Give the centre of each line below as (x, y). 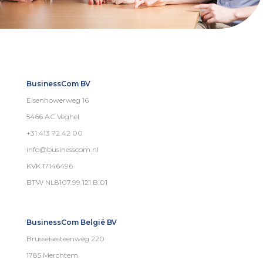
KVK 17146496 (50, 166)
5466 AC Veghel (53, 116)
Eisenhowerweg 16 (58, 100)
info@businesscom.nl (63, 149)
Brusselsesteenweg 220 (65, 238)
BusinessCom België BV (72, 222)
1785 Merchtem (52, 255)
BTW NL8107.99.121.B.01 (67, 182)
